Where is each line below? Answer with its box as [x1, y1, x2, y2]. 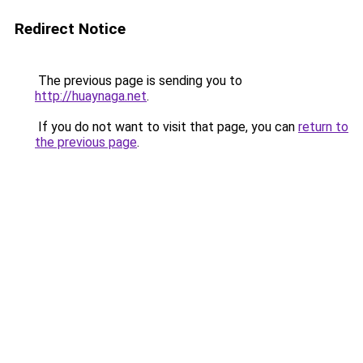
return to [298, 119, 348, 135]
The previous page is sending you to [35, 73, 242, 88]
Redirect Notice [15, 19, 126, 38]
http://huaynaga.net [35, 88, 147, 104]
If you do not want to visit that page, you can [35, 119, 298, 135]
